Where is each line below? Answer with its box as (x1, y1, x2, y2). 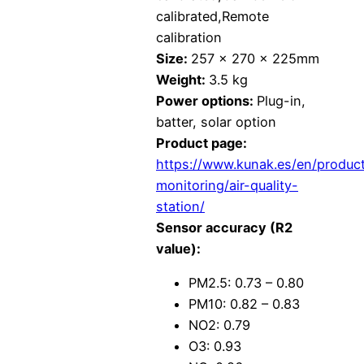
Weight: (156, 71, 209, 89)
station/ (156, 198, 205, 215)
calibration (156, 29, 222, 46)
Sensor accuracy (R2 (156, 219, 292, 236)
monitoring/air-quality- (156, 177, 298, 194)
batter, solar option (156, 114, 276, 131)
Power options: (156, 93, 257, 110)
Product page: (156, 135, 247, 152)
